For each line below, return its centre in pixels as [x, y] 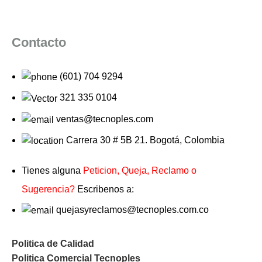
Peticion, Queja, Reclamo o [140, 171]
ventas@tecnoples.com [105, 119]
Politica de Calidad [53, 244]
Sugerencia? [48, 189]
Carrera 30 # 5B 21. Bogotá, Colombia [145, 140]
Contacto [39, 43]
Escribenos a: [104, 189]
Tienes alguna [52, 171]
